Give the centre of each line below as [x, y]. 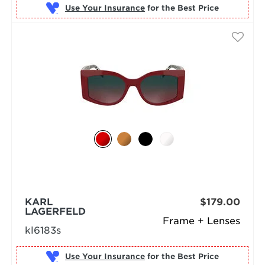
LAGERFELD [55, 211]
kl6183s [43, 230]
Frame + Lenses [202, 221]
